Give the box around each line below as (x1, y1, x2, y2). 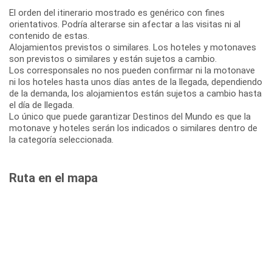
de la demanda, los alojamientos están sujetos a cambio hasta (9, 87, 262, 99)
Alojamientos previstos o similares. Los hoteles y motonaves (9, 41, 256, 53)
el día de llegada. (9, 99, 74, 110)
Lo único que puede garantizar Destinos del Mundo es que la (9, 110, 251, 122)
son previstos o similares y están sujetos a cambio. (9, 53, 217, 64)
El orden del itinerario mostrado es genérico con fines (9, 7, 225, 18)
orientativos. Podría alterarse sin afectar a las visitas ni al (9, 18, 240, 30)
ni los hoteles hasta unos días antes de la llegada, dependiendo (9, 76, 262, 87)
